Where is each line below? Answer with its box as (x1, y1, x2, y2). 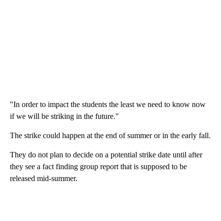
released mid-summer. (10, 174, 77, 183)
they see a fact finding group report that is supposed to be (10, 162, 187, 171)
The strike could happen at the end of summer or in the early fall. (10, 131, 211, 140)
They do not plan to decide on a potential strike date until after (10, 150, 202, 159)
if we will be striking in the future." (10, 111, 119, 120)
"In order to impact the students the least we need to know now (10, 100, 206, 109)
